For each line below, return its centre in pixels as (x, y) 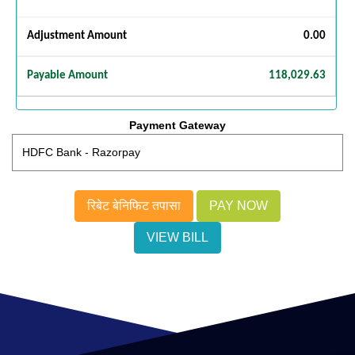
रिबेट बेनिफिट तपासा (134, 205)
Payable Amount (67, 75)
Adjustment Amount (77, 36)
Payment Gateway (177, 125)
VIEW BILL (177, 237)
